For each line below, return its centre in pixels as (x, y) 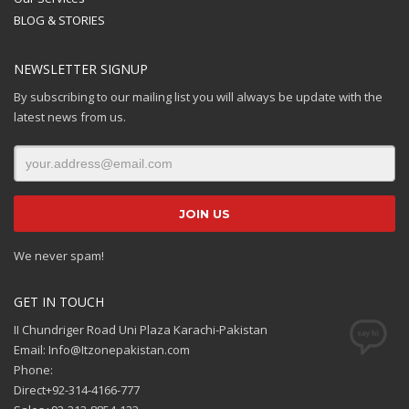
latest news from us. (70, 117)
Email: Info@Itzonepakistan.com (102, 350)
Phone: (33, 370)
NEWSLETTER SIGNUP (81, 69)
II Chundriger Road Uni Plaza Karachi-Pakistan (141, 330)
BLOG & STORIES (59, 20)
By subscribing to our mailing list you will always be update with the (198, 97)
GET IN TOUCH (59, 302)
